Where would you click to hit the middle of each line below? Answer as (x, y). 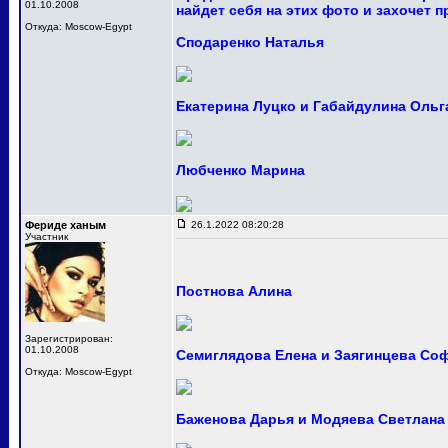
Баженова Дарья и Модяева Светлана (310, 419)
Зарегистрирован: (69, 338)
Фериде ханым (65, 225)
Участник (46, 236)
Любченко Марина (240, 170)
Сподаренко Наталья (250, 42)
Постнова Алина (234, 291)
